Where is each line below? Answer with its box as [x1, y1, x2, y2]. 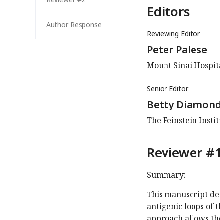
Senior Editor [147, 84, 188, 94]
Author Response [46, 20, 102, 29]
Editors [147, 2, 190, 21]
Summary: [147, 169, 186, 181]
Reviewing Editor [147, 29, 200, 39]
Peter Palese [147, 43, 207, 56]
